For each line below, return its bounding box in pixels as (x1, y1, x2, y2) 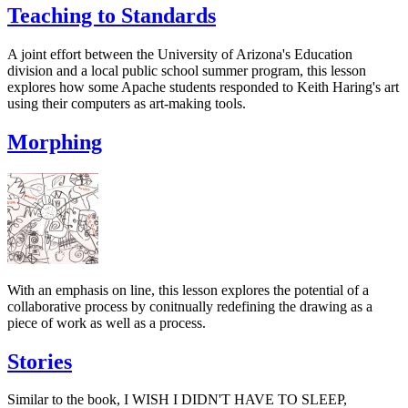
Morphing (7, 129, 102, 154)
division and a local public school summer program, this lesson (7, 62, 366, 78)
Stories (7, 349, 72, 373)
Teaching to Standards (7, 3, 216, 27)
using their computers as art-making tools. (7, 95, 246, 111)
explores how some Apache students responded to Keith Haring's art (7, 78, 399, 95)
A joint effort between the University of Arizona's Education (7, 46, 352, 62)
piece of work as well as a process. (7, 314, 206, 331)
